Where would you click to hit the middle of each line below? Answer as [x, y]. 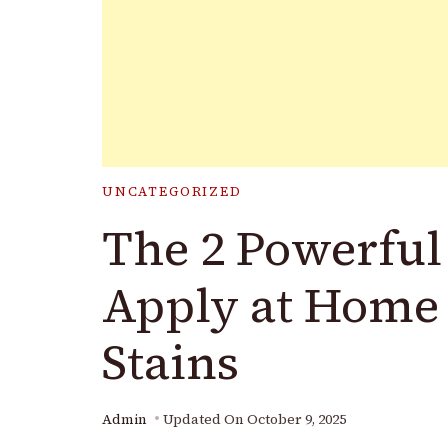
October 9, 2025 [296, 419]
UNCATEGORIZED [172, 191]
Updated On [205, 419]
